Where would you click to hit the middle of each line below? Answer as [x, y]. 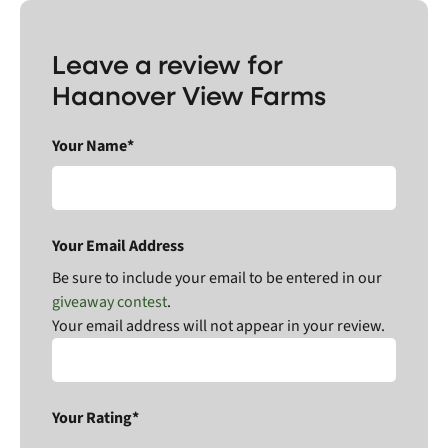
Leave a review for [167, 63]
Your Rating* [95, 417]
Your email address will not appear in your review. [218, 325]
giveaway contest [109, 301]
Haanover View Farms [189, 94]
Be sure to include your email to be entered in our [217, 277]
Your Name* [93, 145]
